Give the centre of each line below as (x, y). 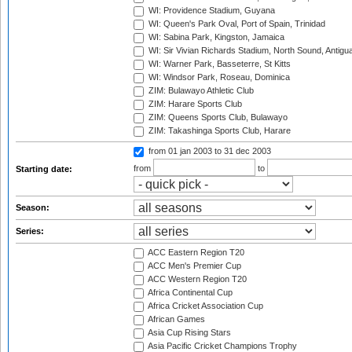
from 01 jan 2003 (181, 151)
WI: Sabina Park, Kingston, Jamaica (215, 37)
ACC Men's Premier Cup (194, 266)
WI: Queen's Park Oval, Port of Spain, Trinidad (236, 24)
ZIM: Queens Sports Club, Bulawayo (217, 117)
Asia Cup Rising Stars (189, 333)
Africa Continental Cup (189, 293)
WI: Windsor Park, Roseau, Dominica (218, 77)
